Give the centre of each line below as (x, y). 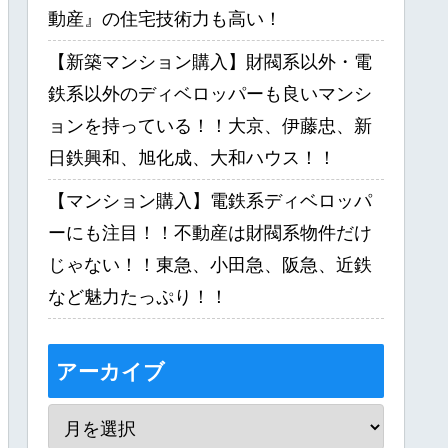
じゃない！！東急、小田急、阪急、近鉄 (210, 264)
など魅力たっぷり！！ (138, 296)
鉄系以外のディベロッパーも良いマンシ (210, 93)
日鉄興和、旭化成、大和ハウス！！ (192, 157)
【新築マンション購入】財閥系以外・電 (210, 61)
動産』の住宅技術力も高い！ (165, 18)
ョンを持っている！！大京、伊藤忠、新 (210, 125)
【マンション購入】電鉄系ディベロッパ (210, 200)
